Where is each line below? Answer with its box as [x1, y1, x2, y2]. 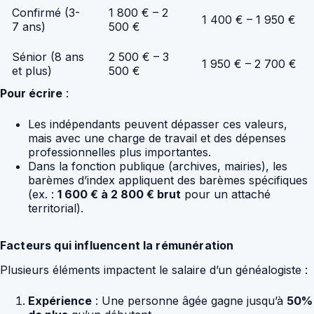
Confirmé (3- [12, 5, 80, 20]
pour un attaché [181, 186, 271, 201]
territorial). [28, 200, 83, 215]
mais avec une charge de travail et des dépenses [28, 130, 286, 145]
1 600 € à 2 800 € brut [57, 186, 181, 201]
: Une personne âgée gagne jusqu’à [92, 293, 287, 308]
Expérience [28, 293, 92, 308]
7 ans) [12, 19, 46, 34]
